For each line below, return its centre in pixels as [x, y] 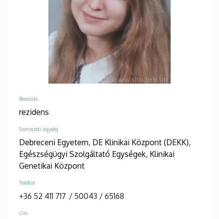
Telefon [27, 183]
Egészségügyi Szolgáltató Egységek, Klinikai [97, 154]
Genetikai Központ [52, 166]
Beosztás [28, 99]
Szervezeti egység [39, 129]
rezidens [34, 112]
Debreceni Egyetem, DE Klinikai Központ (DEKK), [105, 142]
